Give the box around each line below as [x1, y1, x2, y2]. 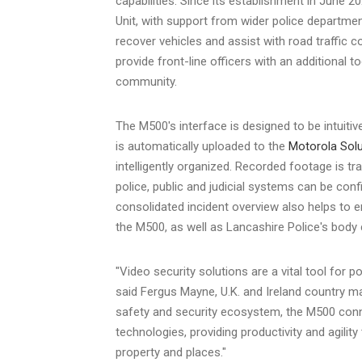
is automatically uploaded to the [116, 138, 288, 154]
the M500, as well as [116, 219, 226, 234]
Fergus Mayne [141, 284, 215, 299]
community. [116, 74, 180, 89]
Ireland [266, 284, 301, 299]
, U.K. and [215, 284, 266, 299]
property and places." [116, 344, 226, 360]
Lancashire [226, 219, 284, 234]
